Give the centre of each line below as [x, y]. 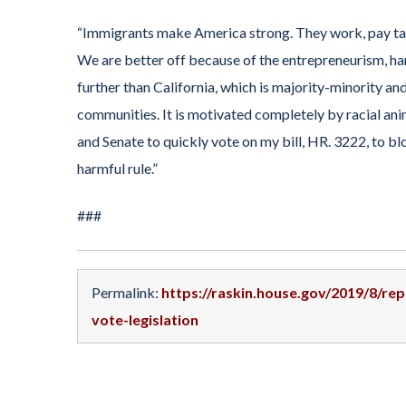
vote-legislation [145, 319]
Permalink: [126, 292]
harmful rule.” [117, 168]
